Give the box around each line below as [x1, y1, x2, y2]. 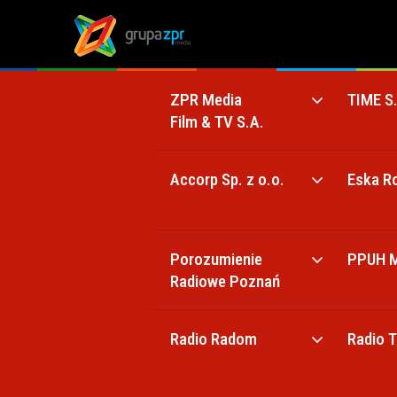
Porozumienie [170, 249, 262, 269]
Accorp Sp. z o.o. [170, 169, 284, 190]
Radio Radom [170, 329, 257, 349]
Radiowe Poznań [170, 271, 280, 292]
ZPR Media [170, 90, 242, 110]
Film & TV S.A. [170, 112, 264, 132]
